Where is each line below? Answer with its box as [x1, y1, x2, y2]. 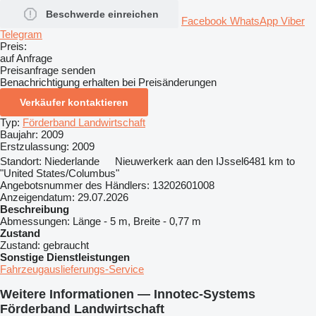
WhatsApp [230, 14, 281, 27]
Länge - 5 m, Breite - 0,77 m [73, 214, 201, 227]
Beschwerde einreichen [46, 8, 159, 20]
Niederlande [44, 154, 99, 167]
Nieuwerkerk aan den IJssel [115, 154, 243, 167]
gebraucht [43, 238, 89, 251]
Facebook [181, 14, 230, 27]
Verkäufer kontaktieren [20, 96, 128, 108]
